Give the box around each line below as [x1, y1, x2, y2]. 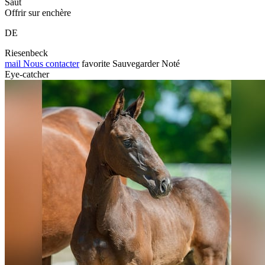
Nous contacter [21, 58, 79, 69]
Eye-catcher [5, 69, 49, 79]
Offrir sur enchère [5, 7, 71, 18]
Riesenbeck [5, 47, 48, 58]
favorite [82, 58, 110, 69]
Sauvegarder [112, 58, 159, 69]
